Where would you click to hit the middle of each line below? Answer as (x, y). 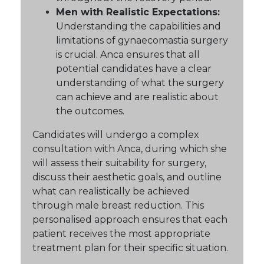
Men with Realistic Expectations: (138, 12)
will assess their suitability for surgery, (119, 163)
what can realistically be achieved (111, 191)
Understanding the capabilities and (138, 26)
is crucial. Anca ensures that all (128, 54)
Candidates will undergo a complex (116, 134)
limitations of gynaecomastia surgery (142, 40)
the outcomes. (90, 111)
